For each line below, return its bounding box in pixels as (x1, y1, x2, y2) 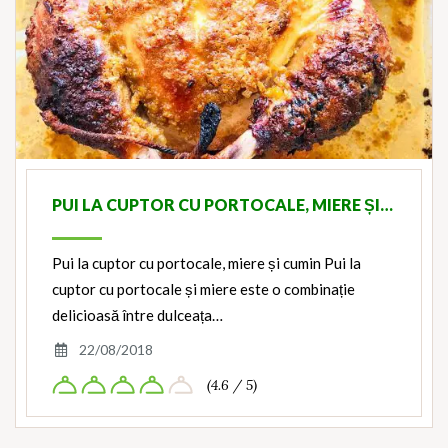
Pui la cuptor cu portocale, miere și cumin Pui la (52, 253, 361, 272)
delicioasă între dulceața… (52, 305, 223, 324)
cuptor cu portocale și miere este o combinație (52, 279, 355, 298)
